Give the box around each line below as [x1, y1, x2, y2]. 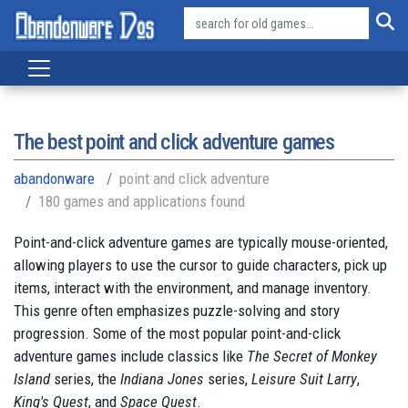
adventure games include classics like [14, 347, 243, 365]
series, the [50, 370, 120, 388]
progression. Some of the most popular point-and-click [14, 324, 341, 342]
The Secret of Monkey [243, 347, 377, 365]
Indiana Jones [120, 370, 204, 388]
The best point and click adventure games [14, 129, 334, 155]
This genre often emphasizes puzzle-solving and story [14, 301, 340, 320]
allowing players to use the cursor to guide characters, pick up [14, 256, 387, 274]
